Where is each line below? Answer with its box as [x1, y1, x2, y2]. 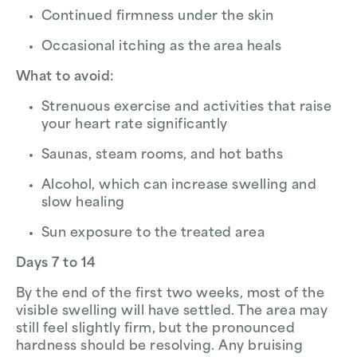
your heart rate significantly [41, 119, 228, 132]
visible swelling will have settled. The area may [16, 305, 328, 319]
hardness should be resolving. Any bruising [16, 340, 304, 354]
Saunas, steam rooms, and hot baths [41, 149, 284, 163]
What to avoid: [16, 71, 115, 84]
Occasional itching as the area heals [41, 41, 282, 54]
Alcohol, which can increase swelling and [41, 179, 317, 193]
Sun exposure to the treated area [41, 227, 265, 241]
